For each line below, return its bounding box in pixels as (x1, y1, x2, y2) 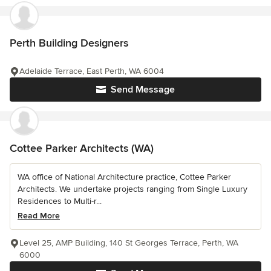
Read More (18, 211, 60, 221)
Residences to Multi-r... (18, 196, 102, 207)
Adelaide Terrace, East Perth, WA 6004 (19, 66, 164, 77)
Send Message (111, 83, 175, 96)
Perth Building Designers (10, 36, 128, 50)
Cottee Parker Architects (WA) (10, 142, 154, 155)
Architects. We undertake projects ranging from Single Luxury (18, 184, 247, 195)
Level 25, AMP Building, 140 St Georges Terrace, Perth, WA (19, 238, 238, 249)
